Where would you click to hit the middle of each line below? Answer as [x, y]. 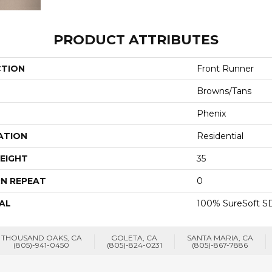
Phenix [211, 113]
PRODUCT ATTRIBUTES [136, 39]
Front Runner [225, 68]
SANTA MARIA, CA [220, 237]
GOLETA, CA [134, 237]
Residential [220, 136]
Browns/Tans [224, 91]
